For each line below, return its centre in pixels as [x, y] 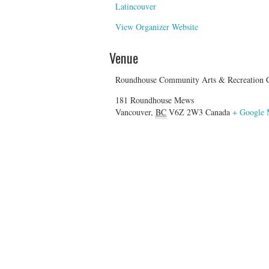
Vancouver [133, 112]
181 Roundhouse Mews [155, 100]
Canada [218, 112]
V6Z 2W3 [186, 112]
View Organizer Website [157, 26]
